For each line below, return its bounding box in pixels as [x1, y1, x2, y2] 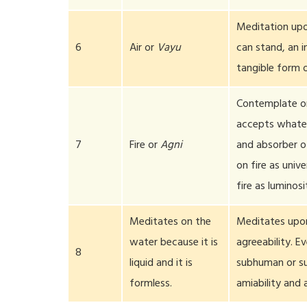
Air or [130, 38, 158, 59]
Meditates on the [130, 212, 212, 233]
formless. [130, 274, 173, 295]
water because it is [130, 233, 219, 254]
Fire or [130, 136, 161, 156]
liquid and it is [130, 254, 193, 274]
